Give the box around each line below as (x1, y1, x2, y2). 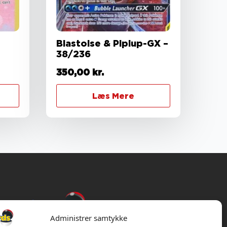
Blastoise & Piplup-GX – (56, 38, 169, 49)
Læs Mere (92, 91, 135, 101)
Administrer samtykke (50, 212, 127, 223)
